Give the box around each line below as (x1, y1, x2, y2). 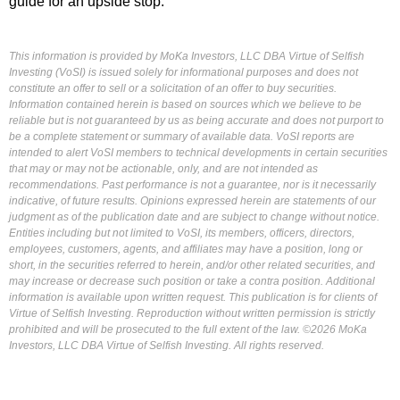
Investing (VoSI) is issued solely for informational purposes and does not (9, 66, 358, 79)
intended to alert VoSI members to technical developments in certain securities (9, 146, 387, 159)
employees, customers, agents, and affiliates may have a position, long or (9, 243, 362, 255)
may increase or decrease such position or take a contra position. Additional (9, 275, 375, 287)
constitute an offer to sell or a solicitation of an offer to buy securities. (9, 82, 337, 95)
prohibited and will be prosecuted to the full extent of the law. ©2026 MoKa (9, 323, 367, 336)
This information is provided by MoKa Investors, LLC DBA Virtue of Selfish (9, 50, 364, 62)
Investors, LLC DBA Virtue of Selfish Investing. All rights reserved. (9, 339, 324, 352)
